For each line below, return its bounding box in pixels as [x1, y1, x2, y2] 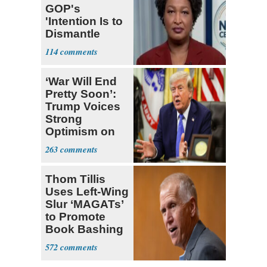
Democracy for [45, 40, 126, 53]
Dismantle [45, 27, 100, 41]
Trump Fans [45, 235, 111, 249]
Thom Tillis [45, 173, 105, 186]
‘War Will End [45, 75, 117, 88]
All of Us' [45, 52, 94, 66]
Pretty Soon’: [45, 88, 116, 101]
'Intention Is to [45, 15, 123, 28]
